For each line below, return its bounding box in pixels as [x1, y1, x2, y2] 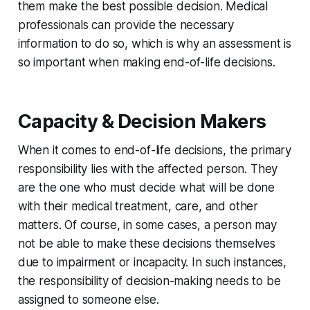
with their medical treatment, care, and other [17, 199, 259, 214]
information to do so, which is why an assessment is [17, 37, 292, 51]
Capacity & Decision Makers [17, 110, 266, 134]
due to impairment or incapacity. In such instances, [17, 255, 287, 270]
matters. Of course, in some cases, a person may [17, 218, 277, 232]
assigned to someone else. [17, 293, 159, 307]
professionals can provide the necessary [17, 18, 235, 33]
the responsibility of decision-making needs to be [17, 274, 281, 289]
